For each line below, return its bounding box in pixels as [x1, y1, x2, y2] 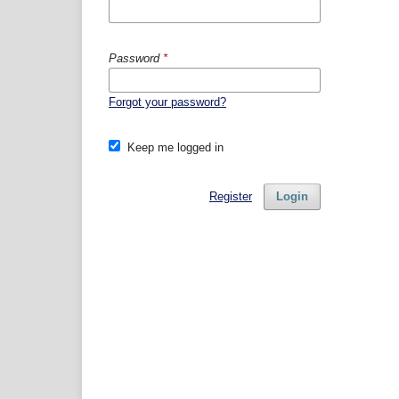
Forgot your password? [109, 94, 226, 109]
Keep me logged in [126, 140, 224, 154]
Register [208, 189, 252, 203]
